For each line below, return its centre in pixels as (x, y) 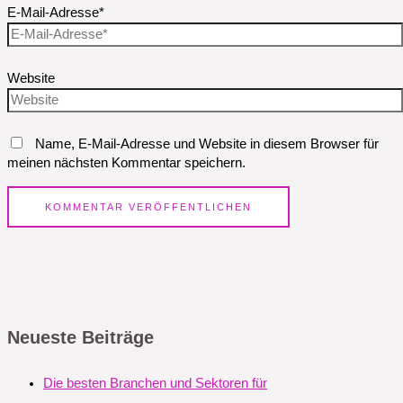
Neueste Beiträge (81, 338)
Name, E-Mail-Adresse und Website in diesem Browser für (207, 144)
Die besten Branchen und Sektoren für (155, 383)
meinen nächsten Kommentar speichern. (126, 163)
